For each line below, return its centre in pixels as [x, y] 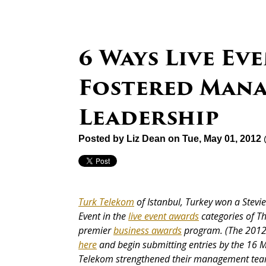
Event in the [103, 216]
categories [222, 216]
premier [96, 231]
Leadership [149, 118]
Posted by [102, 139]
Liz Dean [146, 139]
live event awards [164, 216]
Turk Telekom [106, 202]
